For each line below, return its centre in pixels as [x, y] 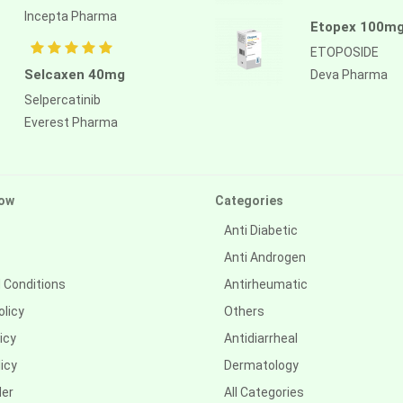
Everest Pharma [71, 122]
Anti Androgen [265, 257]
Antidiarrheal [261, 338]
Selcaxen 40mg [74, 74]
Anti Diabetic [261, 230]
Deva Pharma [349, 74]
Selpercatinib [62, 99]
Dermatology [261, 365]
